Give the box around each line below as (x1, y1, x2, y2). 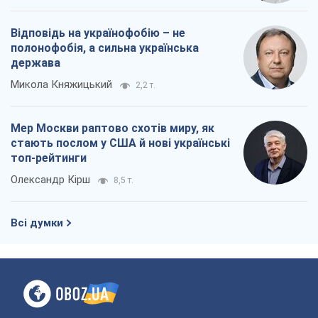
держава (11, 56, 60, 70)
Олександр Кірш (11, 173, 90, 187)
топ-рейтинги (11, 151, 87, 165)
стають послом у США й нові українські (11, 136, 230, 150)
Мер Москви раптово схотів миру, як (11, 121, 214, 136)
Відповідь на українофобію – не (11, 26, 185, 40)
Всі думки (11, 216, 63, 230)
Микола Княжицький (11, 78, 112, 92)
